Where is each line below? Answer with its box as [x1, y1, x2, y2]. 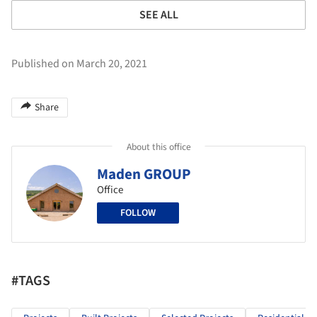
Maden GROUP [97, 163, 191, 185]
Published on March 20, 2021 [11, 55, 147, 71]
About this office [126, 139, 191, 154]
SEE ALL [139, 6, 178, 23]
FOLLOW [120, 205, 156, 220]
